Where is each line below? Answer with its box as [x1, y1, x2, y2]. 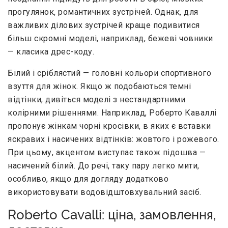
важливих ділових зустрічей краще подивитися [8, 20, 200, 31]
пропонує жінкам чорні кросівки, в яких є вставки [8, 121, 211, 131]
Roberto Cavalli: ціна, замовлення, [8, 207, 216, 223]
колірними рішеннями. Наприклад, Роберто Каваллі [8, 108, 217, 118]
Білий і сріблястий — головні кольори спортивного [8, 68, 211, 78]
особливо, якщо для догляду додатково [8, 174, 168, 184]
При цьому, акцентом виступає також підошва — [8, 148, 206, 158]
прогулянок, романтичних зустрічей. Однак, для [8, 7, 198, 17]
